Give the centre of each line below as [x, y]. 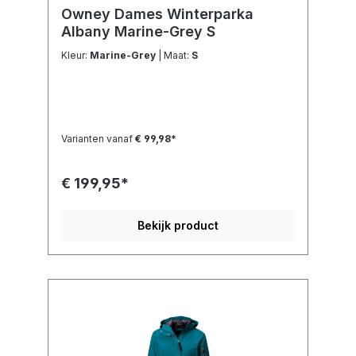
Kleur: [75, 56]
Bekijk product [178, 226]
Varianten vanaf [97, 139]
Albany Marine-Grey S [138, 32]
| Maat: [178, 56]
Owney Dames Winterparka [157, 14]
